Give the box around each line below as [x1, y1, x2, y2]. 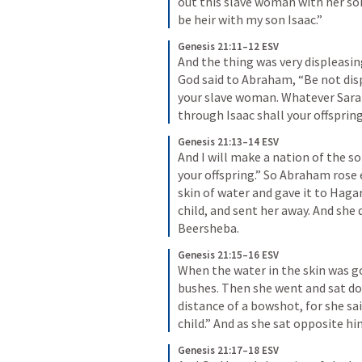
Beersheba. [178, 220, 239, 236]
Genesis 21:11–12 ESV [178, 40, 279, 53]
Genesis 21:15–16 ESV [178, 248, 279, 262]
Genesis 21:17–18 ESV [178, 343, 279, 357]
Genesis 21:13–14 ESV [178, 135, 279, 149]
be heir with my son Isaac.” [178, 11, 322, 27]
